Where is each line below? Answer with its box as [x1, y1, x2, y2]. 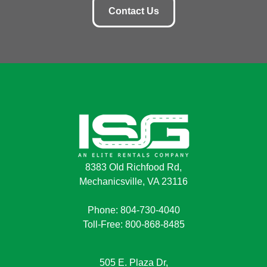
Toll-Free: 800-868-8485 [82, 219, 185, 230]
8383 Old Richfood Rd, [85, 162, 182, 173]
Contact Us [108, 6, 159, 17]
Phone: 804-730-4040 [87, 205, 180, 216]
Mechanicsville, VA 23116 [79, 176, 188, 187]
